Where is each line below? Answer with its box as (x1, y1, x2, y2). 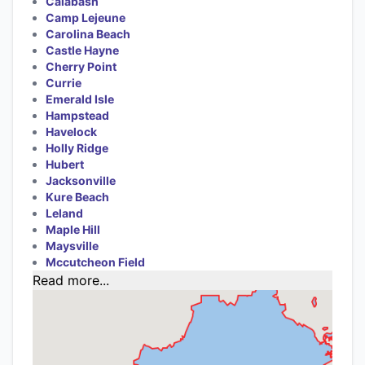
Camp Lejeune (46, 10, 125, 24)
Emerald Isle (46, 91, 114, 106)
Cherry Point (46, 59, 117, 73)
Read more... (33, 271, 109, 288)
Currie (46, 75, 81, 90)
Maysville (46, 238, 99, 253)
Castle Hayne (46, 42, 119, 57)
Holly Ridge (46, 140, 108, 155)
